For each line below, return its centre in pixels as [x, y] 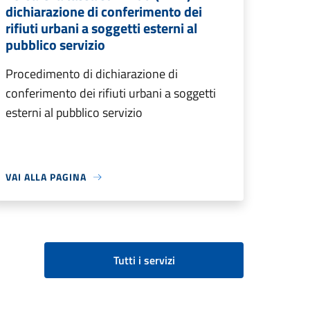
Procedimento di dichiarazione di [92, 74]
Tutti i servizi [144, 261]
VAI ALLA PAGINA [46, 177]
